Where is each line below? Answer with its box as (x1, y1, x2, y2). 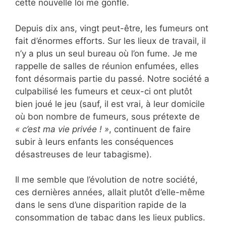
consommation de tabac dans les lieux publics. (15, 212, 205, 222)
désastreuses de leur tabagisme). (15, 149, 152, 159)
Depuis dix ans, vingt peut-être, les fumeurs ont (15, 23, 208, 33)
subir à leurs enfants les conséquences (15, 136, 174, 147)
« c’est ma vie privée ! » (15, 124, 109, 134)
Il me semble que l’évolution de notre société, (15, 175, 198, 185)
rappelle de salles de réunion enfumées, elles (15, 61, 199, 71)
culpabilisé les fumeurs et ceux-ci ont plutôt (15, 86, 192, 96)
